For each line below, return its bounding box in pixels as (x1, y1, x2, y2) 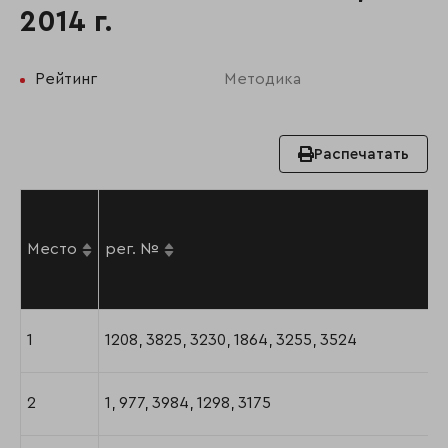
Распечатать (314, 146, 409, 162)
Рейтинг (34, 71, 97, 88)
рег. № (105, 241, 159, 258)
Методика (224, 71, 301, 88)
